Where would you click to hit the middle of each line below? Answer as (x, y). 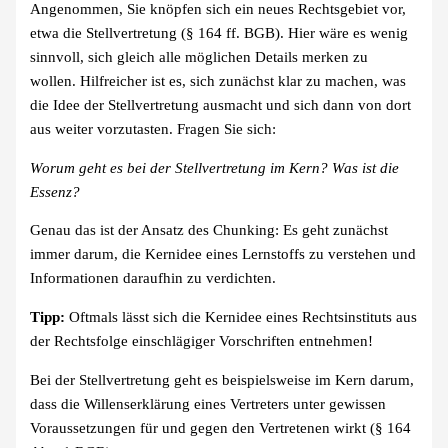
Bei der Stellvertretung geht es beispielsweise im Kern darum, (222, 379)
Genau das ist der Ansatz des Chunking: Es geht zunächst (209, 230)
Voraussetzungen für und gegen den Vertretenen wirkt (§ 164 (221, 427)
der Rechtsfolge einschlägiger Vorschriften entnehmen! (202, 340)
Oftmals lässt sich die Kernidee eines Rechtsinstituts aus (241, 316)
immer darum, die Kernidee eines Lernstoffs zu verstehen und (223, 254)
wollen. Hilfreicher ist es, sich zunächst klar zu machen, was (218, 81)
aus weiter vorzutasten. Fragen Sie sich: (153, 129)
